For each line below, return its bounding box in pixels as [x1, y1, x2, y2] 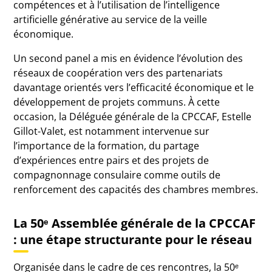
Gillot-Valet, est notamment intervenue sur [13, 124, 210, 138]
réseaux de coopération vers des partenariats [13, 66, 223, 80]
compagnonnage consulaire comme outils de [13, 168, 221, 182]
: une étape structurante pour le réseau [13, 231, 253, 248]
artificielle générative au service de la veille [13, 13, 208, 26]
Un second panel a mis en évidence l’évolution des [13, 52, 243, 65]
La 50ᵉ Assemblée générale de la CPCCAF [13, 215, 256, 231]
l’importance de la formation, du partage [13, 139, 200, 152]
